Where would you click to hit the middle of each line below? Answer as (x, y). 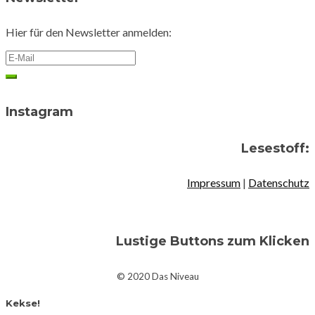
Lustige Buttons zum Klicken (213, 241)
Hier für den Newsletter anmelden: (89, 32)
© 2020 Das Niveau (157, 276)
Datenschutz (279, 182)
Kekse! (23, 303)
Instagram (39, 111)
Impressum (214, 182)
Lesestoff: (275, 148)
